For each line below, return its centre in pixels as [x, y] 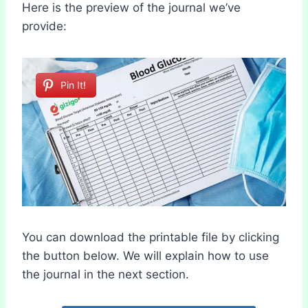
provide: [44, 26]
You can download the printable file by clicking [151, 237]
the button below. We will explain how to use [145, 255]
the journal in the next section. [106, 274]
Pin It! [73, 85]
